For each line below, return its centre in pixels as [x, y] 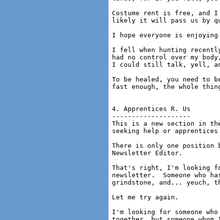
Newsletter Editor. [147, 153]
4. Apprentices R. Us [151, 109]
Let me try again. [145, 197]
